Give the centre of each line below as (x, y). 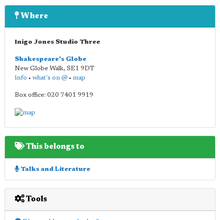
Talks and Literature (55, 169)
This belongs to (55, 147)
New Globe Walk (39, 69)
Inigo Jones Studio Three (57, 42)
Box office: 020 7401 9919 (54, 95)
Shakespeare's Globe (51, 59)
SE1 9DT (81, 69)
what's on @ (50, 78)
